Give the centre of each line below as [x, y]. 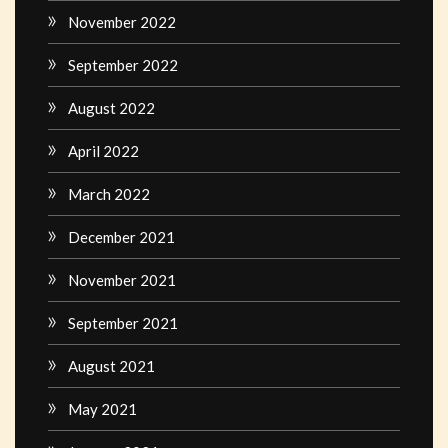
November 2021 [122, 279]
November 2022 [122, 21]
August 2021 [111, 365]
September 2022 [123, 64]
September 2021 [123, 322]
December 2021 [121, 236]
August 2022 [111, 107]
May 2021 [102, 408]
